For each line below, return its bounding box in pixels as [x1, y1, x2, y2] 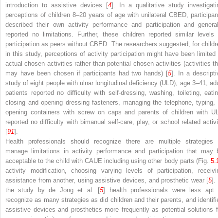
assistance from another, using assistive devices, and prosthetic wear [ [5, 177, 209, 184]
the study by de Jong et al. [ [5, 186, 100, 194]
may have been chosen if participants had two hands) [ [5, 70, 168, 77]
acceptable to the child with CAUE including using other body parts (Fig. [5, 157, 211, 165]
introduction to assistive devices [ [5, 1, 108, 9]
